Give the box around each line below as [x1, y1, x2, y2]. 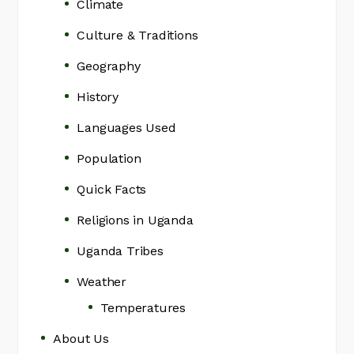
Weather [77, 274, 127, 289]
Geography [77, 58, 141, 73]
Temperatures [100, 300, 186, 315]
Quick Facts [77, 182, 147, 197]
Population [77, 151, 141, 166]
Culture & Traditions [77, 28, 198, 43]
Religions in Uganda [77, 213, 194, 228]
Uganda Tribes [77, 243, 164, 258]
